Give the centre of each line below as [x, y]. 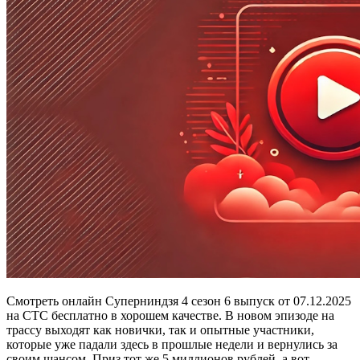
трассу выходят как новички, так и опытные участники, [160, 329]
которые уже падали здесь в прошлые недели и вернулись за [172, 344]
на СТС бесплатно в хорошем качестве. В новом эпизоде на [170, 315]
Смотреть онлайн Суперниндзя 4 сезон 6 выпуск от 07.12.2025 [179, 301]
